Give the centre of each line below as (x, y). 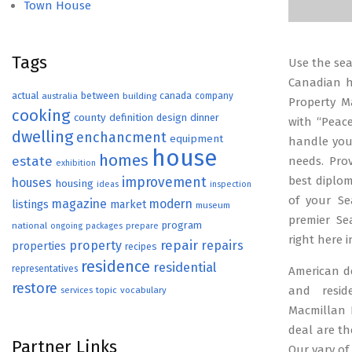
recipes (141, 247)
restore (35, 288)
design (172, 117)
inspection (231, 184)
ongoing (66, 226)
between (100, 95)
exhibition (76, 163)
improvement (164, 183)
